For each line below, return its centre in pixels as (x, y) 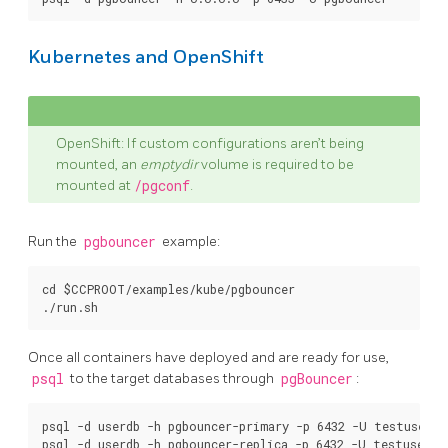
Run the (54, 242)
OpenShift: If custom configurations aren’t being (210, 144)
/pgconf (162, 186)
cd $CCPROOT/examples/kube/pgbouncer (168, 289)
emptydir (169, 165)
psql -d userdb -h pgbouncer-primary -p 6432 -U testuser (237, 425)
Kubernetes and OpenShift (146, 58)
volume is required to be (276, 165)
